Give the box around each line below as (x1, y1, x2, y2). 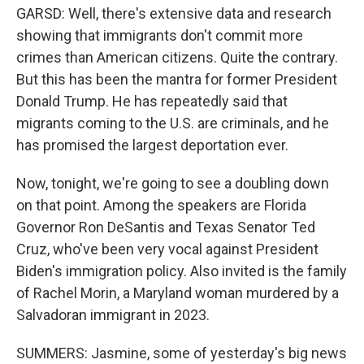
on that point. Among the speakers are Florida (16, 197, 306, 214)
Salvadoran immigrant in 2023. (16, 306, 210, 323)
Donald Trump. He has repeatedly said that (16, 93, 288, 110)
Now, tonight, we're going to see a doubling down (16, 175, 329, 192)
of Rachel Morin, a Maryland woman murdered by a (16, 284, 339, 301)
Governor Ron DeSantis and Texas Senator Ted (16, 219, 315, 236)
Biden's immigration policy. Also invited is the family (16, 262, 347, 279)
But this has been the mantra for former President (16, 71, 337, 88)
